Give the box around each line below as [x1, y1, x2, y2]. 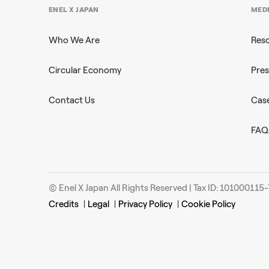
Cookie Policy [181, 199, 235, 210]
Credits [48, 199, 79, 210]
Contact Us [48, 95, 95, 106]
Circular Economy [48, 65, 121, 76]
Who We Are [48, 35, 100, 46]
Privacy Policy [118, 199, 172, 210]
